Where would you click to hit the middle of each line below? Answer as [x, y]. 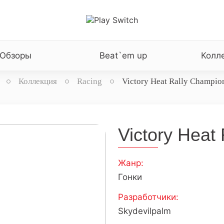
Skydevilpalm [144, 211]
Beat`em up [123, 55]
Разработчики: [148, 197]
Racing [89, 81]
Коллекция [38, 81]
